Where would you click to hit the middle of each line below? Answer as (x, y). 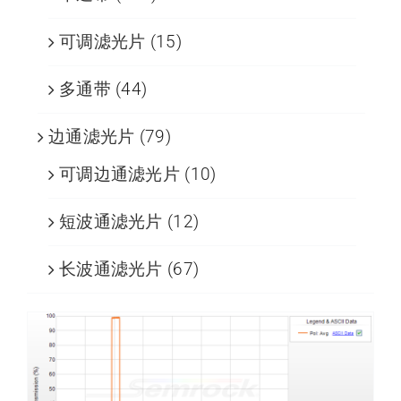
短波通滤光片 (111, 222)
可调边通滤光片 (119, 175)
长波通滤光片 (111, 269)
